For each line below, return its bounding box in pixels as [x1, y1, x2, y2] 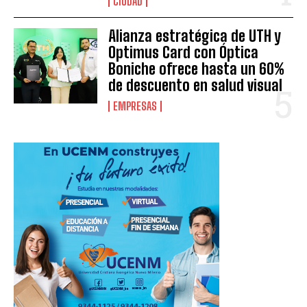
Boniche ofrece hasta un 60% [108, 60, 285, 78]
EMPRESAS [113, 99, 158, 112]
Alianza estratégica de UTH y [108, 27, 282, 45]
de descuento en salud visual [108, 76, 283, 95]
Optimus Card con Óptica [108, 43, 259, 62]
